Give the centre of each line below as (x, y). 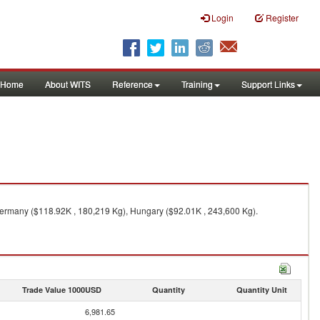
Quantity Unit (261, 290)
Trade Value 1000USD (61, 290)
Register (282, 17)
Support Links (268, 84)
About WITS (68, 84)
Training (197, 84)
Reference (132, 84)
